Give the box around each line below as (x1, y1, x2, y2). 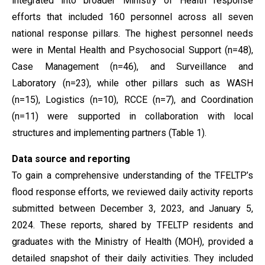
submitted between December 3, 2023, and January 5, (12, 203, 253, 214)
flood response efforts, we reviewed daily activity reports (12, 186, 253, 198)
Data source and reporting (12, 153, 130, 164)
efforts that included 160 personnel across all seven (12, 11, 253, 22)
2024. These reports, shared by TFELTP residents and (12, 219, 253, 231)
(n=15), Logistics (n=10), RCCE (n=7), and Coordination (12, 94, 253, 105)
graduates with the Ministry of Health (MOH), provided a (12, 236, 253, 247)
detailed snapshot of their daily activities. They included (12, 253, 253, 264)
